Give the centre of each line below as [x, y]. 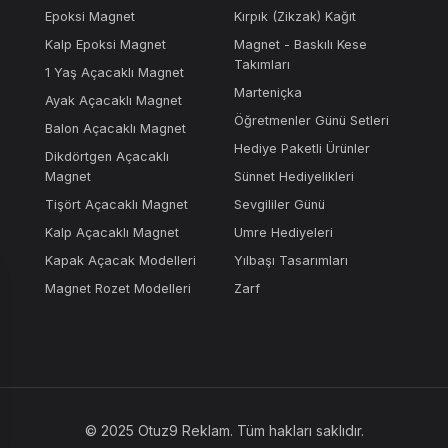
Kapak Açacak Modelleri [121, 260]
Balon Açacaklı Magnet [116, 128]
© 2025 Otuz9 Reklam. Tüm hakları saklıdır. [224, 430]
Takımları [261, 64]
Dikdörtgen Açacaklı [107, 156]
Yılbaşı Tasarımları [290, 260]
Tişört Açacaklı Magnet [117, 204]
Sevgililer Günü [279, 204]
